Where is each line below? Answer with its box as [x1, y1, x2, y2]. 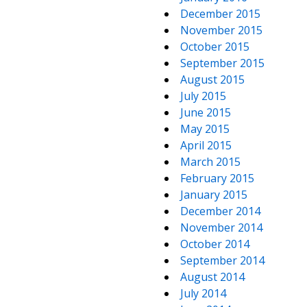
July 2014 [180, 286, 226, 301]
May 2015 [180, 121, 230, 136]
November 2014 [180, 220, 262, 235]
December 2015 [180, 6, 260, 21]
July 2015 [180, 88, 226, 103]
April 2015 [180, 138, 232, 153]
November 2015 [180, 23, 262, 38]
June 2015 [180, 105, 231, 120]
